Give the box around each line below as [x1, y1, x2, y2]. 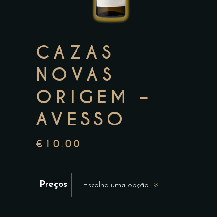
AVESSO [36, 108, 127, 131]
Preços [39, 180, 67, 189]
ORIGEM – [36, 86, 152, 108]
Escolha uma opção [83, 182, 149, 189]
